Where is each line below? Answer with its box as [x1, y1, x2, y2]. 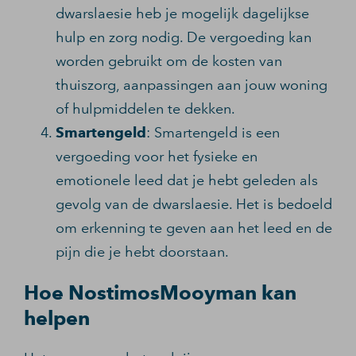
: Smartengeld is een [146, 124, 280, 141]
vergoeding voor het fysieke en [56, 148, 257, 165]
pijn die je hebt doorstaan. [56, 243, 229, 261]
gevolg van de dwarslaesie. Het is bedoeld [56, 195, 332, 213]
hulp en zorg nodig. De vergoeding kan [56, 29, 311, 46]
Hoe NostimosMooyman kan [24, 281, 296, 304]
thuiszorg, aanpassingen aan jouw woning [56, 76, 327, 94]
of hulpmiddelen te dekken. [56, 100, 235, 118]
